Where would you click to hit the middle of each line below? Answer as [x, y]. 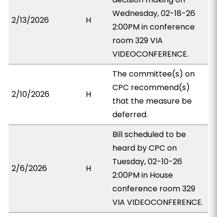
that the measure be [152, 101]
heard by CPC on [145, 148]
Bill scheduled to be [149, 134]
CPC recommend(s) [151, 87]
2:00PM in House [143, 175]
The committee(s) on [154, 74]
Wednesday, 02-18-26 [154, 13]
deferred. [130, 115]
